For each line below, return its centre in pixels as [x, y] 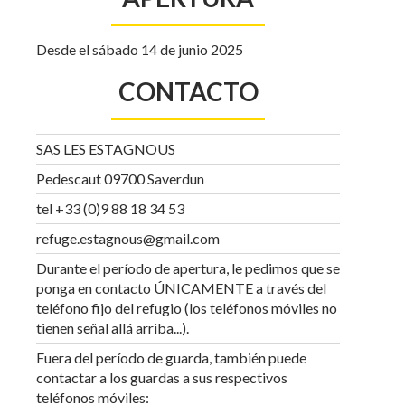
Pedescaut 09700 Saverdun [120, 179]
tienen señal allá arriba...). [113, 328]
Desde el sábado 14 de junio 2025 [140, 49]
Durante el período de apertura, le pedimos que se [188, 268]
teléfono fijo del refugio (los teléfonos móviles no [187, 308]
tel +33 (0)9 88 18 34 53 [110, 208]
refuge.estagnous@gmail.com [128, 238]
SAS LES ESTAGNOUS [106, 149]
